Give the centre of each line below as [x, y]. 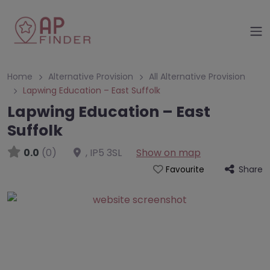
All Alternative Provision [197, 77]
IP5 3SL [106, 153]
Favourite [185, 170]
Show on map [168, 153]
